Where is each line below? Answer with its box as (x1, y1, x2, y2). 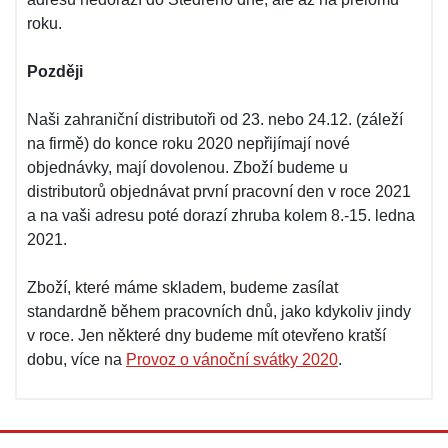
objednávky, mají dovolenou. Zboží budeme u (27, 159, 348, 176)
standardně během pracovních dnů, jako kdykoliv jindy (27, 303, 411, 320)
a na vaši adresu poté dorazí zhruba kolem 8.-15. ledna (27, 207, 415, 224)
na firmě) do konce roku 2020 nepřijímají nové (27, 135, 350, 152)
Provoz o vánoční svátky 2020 (126, 351, 338, 368)
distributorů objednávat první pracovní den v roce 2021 (27, 183, 411, 200)
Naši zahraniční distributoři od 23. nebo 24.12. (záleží (27, 111, 403, 128)
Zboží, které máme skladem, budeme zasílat (27, 279, 338, 296)
